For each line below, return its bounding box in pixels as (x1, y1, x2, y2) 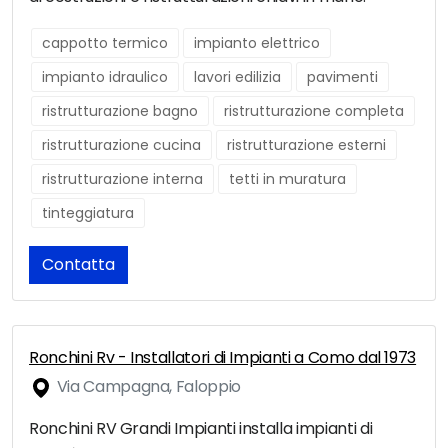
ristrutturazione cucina (42, 135, 201, 156)
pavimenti (307, 67, 378, 88)
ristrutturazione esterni (227, 135, 386, 156)
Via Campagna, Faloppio (53, 375, 241, 399)
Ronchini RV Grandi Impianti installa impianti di (29, 417, 373, 441)
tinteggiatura (42, 203, 134, 224)
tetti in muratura (229, 169, 346, 190)
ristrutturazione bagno (42, 101, 198, 122)
